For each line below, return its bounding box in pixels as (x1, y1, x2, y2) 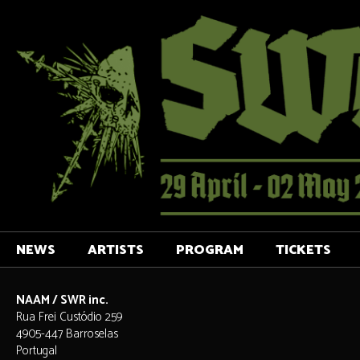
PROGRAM (176, 239, 243, 261)
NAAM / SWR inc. (16, 290, 108, 310)
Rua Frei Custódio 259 (16, 307, 123, 327)
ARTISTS (88, 239, 144, 261)
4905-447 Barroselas (16, 324, 118, 344)
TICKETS (276, 239, 331, 261)
